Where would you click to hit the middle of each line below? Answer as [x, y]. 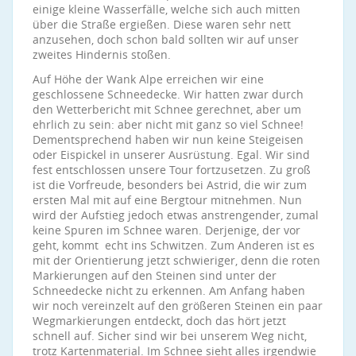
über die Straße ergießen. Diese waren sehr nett [162, 24]
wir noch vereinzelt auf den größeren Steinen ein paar [178, 306]
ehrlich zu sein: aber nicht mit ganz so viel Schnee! [168, 124]
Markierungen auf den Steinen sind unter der [155, 275]
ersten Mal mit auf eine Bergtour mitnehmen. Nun [167, 200]
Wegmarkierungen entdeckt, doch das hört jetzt [159, 321]
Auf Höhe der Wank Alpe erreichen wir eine [148, 79]
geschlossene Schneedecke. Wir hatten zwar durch [168, 94]
